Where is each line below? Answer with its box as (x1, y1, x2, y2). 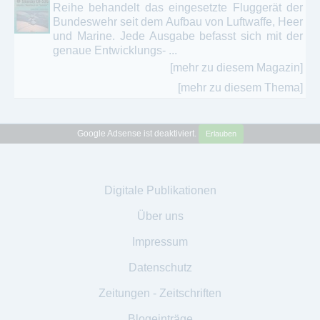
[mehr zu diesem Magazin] (170, 61, 303, 74)
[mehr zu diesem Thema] (178, 81, 303, 94)
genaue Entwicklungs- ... (53, 44, 177, 56)
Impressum (132, 235, 188, 248)
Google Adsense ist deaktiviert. (76, 128, 199, 139)
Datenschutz (128, 261, 192, 274)
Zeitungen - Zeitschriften (99, 286, 221, 299)
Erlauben (205, 129, 236, 138)
